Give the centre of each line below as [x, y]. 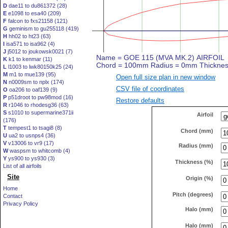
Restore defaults [140, 100]
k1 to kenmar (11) [30, 59]
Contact [13, 196]
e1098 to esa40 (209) [34, 13]
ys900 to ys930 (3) [31, 158]
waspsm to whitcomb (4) [39, 151]
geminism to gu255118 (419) [43, 28]
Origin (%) [199, 178]
